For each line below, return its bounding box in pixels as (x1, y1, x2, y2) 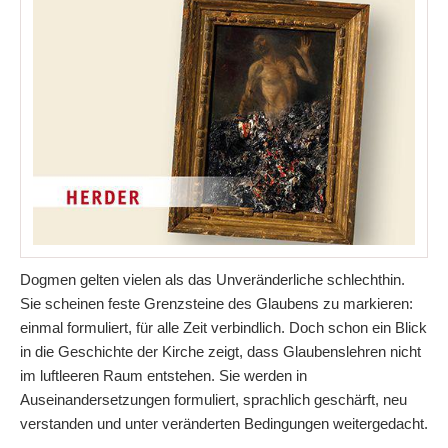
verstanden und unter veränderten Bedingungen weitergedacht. (20, 414, 428, 432)
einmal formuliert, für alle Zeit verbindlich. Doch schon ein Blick (20, 318, 427, 336)
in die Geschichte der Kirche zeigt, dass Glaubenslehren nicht (20, 342, 421, 360)
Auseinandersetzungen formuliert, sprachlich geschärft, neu (20, 390, 407, 408)
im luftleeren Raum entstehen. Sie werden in (20, 366, 307, 384)
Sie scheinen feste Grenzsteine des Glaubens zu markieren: (20, 294, 413, 312)
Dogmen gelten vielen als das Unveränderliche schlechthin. (20, 270, 405, 288)
